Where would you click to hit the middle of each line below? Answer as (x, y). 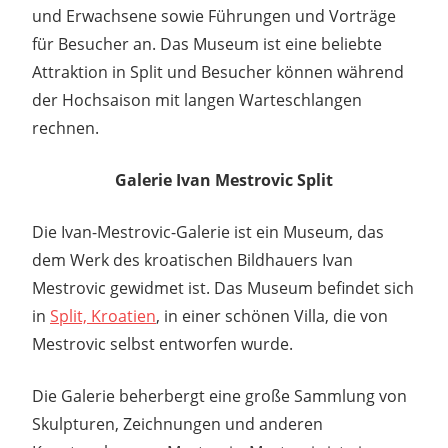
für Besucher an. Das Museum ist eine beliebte (207, 43)
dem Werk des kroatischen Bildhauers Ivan (192, 259)
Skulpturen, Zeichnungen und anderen (177, 423)
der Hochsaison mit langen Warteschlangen (197, 99)
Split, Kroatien (103, 315)
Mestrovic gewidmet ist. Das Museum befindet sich (223, 287)
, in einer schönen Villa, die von (272, 315)
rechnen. (65, 127)
